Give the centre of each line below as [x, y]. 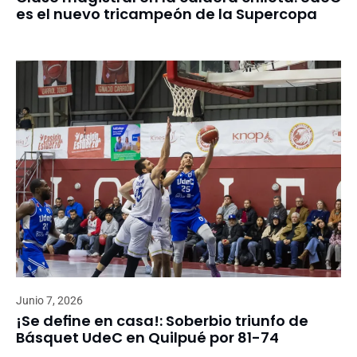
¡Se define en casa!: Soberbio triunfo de [162, 320]
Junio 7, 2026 [49, 300]
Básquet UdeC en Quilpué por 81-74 [147, 337]
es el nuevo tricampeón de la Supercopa [167, 14]
